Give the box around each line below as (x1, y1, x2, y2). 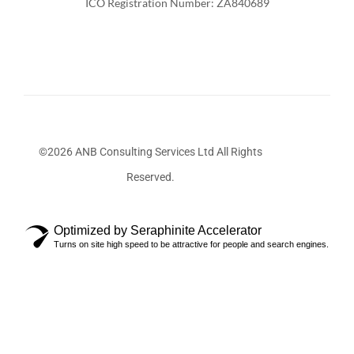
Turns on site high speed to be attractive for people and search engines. (54, 239, 329, 249)
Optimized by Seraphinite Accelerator (54, 223, 262, 237)
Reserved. (126, 170, 175, 183)
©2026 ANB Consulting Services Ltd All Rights (39, 145, 263, 158)
